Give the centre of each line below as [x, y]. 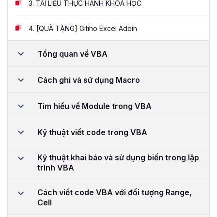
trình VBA [56, 168]
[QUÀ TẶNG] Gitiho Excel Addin [86, 29]
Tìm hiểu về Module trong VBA [94, 106]
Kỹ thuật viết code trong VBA [92, 132]
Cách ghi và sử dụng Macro [89, 80]
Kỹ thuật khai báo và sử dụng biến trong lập [118, 158]
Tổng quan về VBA [72, 54]
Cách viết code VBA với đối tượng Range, [115, 193]
